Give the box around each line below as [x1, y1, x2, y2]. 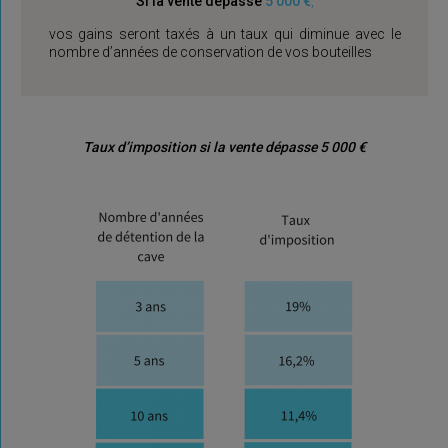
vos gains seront [48, 26, 166, 42]
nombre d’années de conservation [48, 44, 267, 60]
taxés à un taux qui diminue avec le [165, 26, 401, 42]
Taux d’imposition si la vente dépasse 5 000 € [83, 139, 366, 155]
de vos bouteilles [266, 44, 372, 60]
